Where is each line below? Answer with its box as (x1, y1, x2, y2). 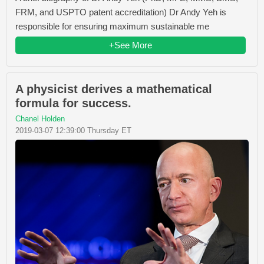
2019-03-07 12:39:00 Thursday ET (15, 126, 131, 136)
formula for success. (15, 97, 131, 110)
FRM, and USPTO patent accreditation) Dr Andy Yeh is (15, 7, 226, 18)
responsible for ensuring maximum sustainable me (15, 21, 209, 32)
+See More (109, 40, 152, 51)
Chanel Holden (15, 114, 65, 124)
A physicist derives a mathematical (15, 82, 212, 96)
